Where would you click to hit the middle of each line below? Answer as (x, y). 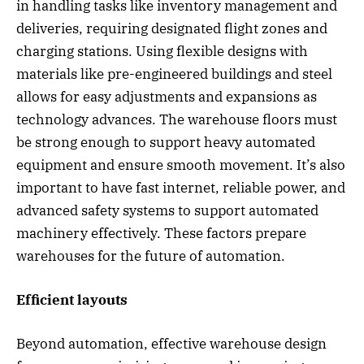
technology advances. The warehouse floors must (177, 119)
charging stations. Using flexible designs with (162, 51)
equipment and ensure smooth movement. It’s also (181, 165)
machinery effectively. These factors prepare (161, 233)
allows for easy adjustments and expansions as (167, 96)
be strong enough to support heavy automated (166, 142)
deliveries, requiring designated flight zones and (172, 28)
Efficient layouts (72, 300)
